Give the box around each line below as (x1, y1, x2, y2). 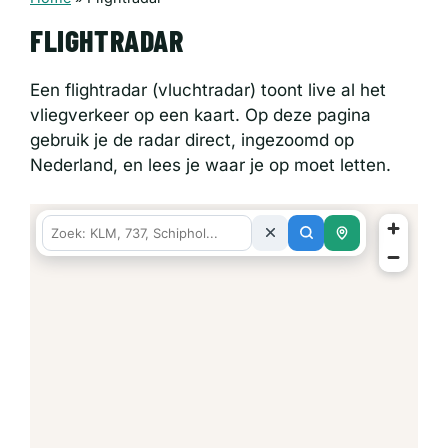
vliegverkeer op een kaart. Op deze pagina (30, 105, 371, 126)
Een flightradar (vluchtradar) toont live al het (30, 80, 386, 101)
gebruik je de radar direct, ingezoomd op (30, 130, 354, 151)
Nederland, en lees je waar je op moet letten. (30, 155, 391, 176)
